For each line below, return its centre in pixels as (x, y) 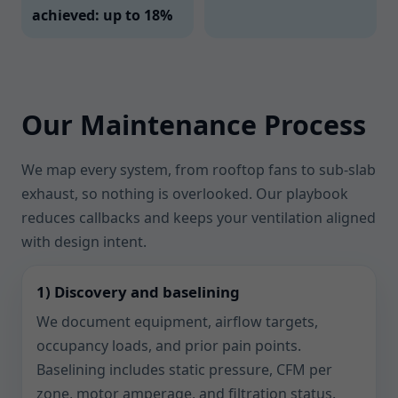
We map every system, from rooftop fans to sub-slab (199, 170)
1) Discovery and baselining (138, 292)
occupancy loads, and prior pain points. (169, 346)
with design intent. (84, 242)
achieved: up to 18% (102, 15)
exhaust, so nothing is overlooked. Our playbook (185, 194)
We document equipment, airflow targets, (177, 322)
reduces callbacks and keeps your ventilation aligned (199, 218)
